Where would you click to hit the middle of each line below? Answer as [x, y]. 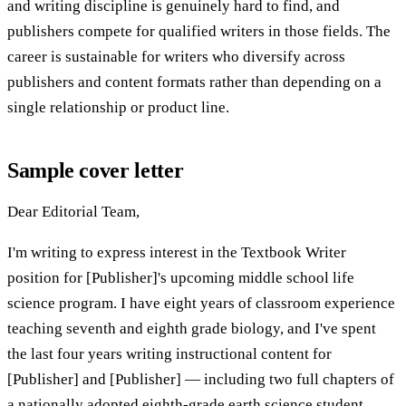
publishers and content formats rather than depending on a [194, 82]
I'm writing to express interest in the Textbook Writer [177, 252]
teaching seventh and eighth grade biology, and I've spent [192, 328]
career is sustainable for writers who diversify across [176, 56]
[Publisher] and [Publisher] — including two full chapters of [201, 379]
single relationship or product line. [118, 107]
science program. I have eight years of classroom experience [201, 303]
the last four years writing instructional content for [169, 353]
